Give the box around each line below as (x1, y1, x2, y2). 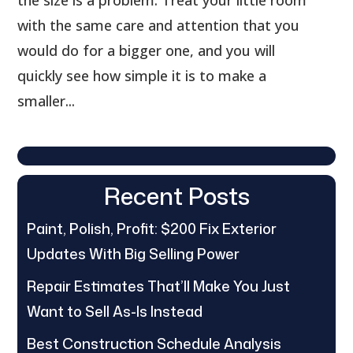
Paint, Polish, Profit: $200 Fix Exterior (27, 218, 277, 240)
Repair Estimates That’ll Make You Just (27, 276, 291, 297)
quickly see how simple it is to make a (17, 66, 267, 86)
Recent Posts (103, 179, 250, 214)
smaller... (17, 91, 76, 111)
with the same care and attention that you (17, 16, 300, 35)
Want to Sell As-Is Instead (27, 301, 203, 322)
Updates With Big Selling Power (27, 243, 240, 265)
